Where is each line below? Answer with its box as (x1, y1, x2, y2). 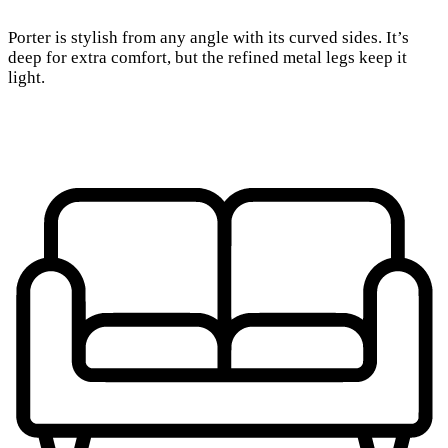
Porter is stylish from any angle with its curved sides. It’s (8, 28, 409, 48)
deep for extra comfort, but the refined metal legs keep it (8, 48, 407, 68)
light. (8, 68, 45, 88)
